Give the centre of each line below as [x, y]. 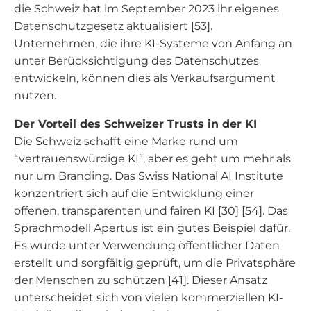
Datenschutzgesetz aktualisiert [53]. [113, 26]
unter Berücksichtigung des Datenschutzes [136, 61]
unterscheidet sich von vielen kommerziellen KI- [149, 297]
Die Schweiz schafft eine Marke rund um [126, 141]
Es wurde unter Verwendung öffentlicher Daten [147, 245]
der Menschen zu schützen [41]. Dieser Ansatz [141, 280]
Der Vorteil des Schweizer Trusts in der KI [135, 124]
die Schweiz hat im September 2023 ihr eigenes [146, 9]
